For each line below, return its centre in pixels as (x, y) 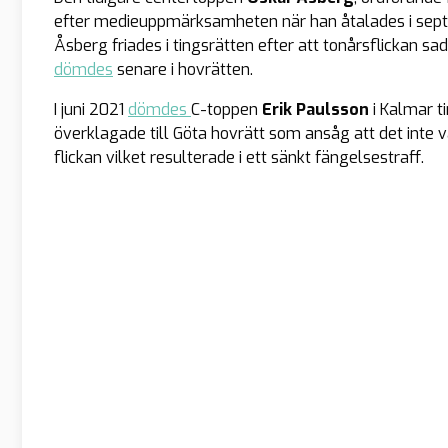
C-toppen (226, 109)
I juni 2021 (91, 109)
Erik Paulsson (315, 109)
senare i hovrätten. (183, 69)
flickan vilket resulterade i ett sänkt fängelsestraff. (239, 157)
